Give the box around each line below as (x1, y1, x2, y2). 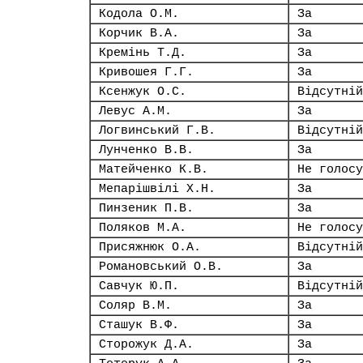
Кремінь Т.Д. (99, 46, 186, 59)
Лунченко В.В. (99, 143, 194, 156)
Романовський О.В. (99, 260, 223, 273)
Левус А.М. (99, 105, 172, 117)
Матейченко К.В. (99, 163, 208, 176)
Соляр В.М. (99, 299, 172, 312)
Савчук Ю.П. (99, 280, 179, 293)
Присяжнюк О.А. (99, 241, 201, 254)
